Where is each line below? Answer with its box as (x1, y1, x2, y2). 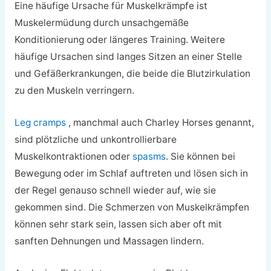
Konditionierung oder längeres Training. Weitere (14, 34, 225, 46)
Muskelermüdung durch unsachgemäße (14, 17, 189, 29)
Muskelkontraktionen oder (14, 150, 132, 162)
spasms (132, 150, 166, 162)
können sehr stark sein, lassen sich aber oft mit (14, 218, 222, 230)
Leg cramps (14, 116, 66, 128)
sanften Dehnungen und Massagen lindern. (14, 235, 204, 247)
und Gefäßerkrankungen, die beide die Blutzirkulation (14, 68, 250, 80)
